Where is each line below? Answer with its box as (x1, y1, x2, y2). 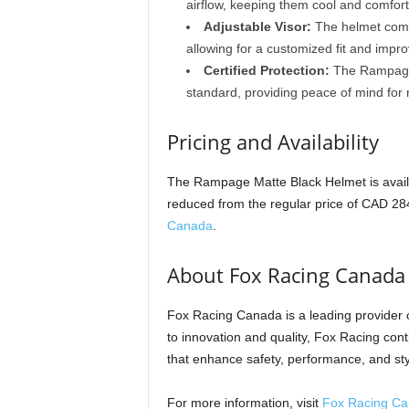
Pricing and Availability (166, 128, 379, 156)
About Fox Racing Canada (166, 261, 405, 289)
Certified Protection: (203, 63, 330, 79)
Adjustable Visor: (203, 19, 311, 35)
